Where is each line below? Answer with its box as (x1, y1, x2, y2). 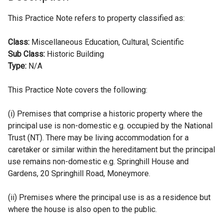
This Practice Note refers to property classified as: (8, 13, 185, 23)
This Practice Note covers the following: (8, 85, 147, 95)
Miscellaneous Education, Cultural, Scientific (29, 37, 184, 47)
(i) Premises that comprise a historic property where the (8, 109, 203, 118)
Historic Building (45, 49, 104, 59)
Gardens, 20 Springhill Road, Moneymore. (8, 169, 150, 178)
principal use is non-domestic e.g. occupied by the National (8, 121, 213, 130)
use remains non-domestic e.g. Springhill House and (8, 157, 189, 166)
